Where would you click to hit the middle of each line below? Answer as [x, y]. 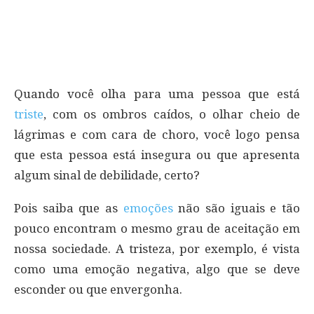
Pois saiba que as [69, 209]
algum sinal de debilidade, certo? [107, 176]
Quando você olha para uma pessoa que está [157, 94]
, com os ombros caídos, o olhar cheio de [172, 115]
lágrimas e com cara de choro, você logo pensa [157, 135]
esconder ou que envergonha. [98, 290]
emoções [148, 209]
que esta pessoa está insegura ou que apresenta [157, 155]
